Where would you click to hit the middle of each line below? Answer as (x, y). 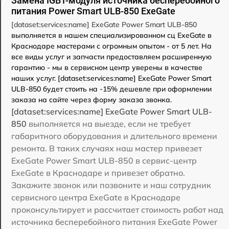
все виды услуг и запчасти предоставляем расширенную (111, 56)
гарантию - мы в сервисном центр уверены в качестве (107, 67)
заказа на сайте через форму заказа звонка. (91, 99)
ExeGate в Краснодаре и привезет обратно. (98, 173)
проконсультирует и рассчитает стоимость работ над (117, 209)
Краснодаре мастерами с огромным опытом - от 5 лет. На (111, 46)
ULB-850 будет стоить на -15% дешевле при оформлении (111, 89)
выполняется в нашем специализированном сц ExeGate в (111, 35)
